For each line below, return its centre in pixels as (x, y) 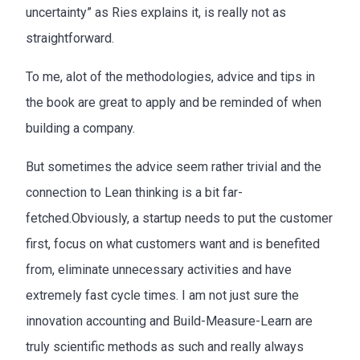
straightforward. (70, 38)
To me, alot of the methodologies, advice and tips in (170, 76)
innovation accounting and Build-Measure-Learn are (169, 321)
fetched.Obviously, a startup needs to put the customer (179, 218)
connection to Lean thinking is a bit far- (134, 192)
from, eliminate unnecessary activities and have (159, 269)
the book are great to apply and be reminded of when (174, 102)
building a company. (80, 128)
